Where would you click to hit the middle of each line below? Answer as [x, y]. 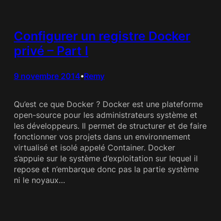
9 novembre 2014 [47, 76]
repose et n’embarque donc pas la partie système [106, 169]
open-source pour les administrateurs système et [106, 115]
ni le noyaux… [39, 180]
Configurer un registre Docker [102, 36]
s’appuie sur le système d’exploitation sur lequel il [106, 159]
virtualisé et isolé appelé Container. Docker [94, 148]
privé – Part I [51, 51]
